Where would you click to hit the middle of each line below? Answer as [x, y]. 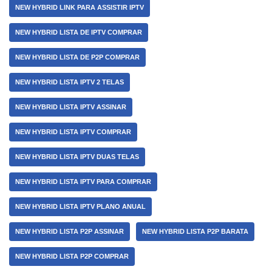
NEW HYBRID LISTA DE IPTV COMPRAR [79, 32]
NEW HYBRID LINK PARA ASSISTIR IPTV [80, 7]
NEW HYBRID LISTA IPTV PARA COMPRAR [83, 182]
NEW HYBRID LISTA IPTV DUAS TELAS [77, 157]
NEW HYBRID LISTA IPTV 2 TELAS [70, 82]
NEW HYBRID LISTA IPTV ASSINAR [71, 107]
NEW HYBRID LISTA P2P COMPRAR [72, 256]
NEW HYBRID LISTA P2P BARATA [195, 231]
